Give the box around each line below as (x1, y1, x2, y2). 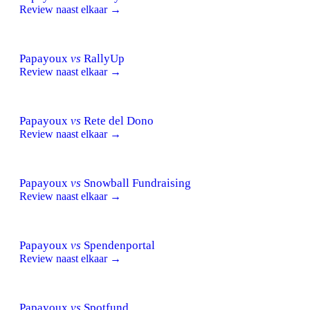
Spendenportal (81, 238, 155, 252)
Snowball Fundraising (81, 176, 191, 190)
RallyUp (81, 51, 125, 65)
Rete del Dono (81, 113, 154, 127)
